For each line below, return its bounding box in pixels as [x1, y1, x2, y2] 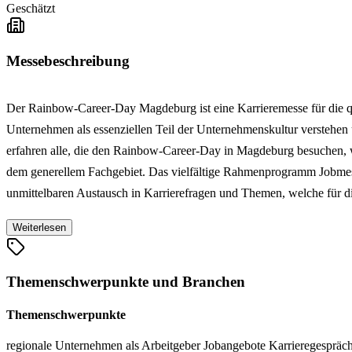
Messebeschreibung [6, 52, 130, 69]
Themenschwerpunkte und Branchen [6, 273, 245, 291]
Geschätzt [6, 2, 55, 16]
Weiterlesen [13, 221, 66, 233]
